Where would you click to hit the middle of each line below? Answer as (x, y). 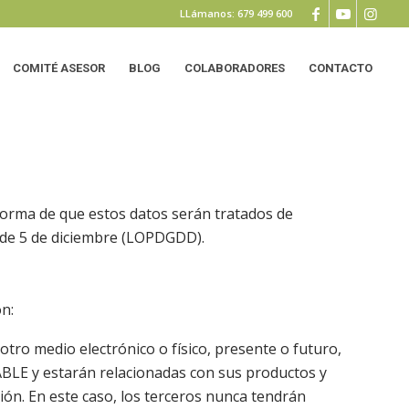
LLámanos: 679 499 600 (236, 13)
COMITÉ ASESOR (59, 68)
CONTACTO (341, 68)
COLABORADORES (235, 68)
